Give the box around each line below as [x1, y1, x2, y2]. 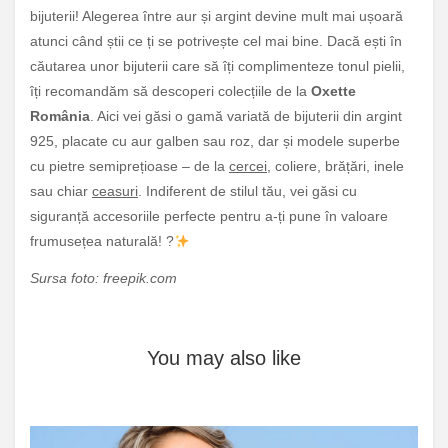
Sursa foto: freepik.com [30, 269, 177, 286]
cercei [229, 158, 267, 175]
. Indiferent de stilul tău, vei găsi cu [138, 183, 357, 200]
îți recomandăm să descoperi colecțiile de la [30, 83, 311, 100]
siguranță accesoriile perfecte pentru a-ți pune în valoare [30, 208, 388, 225]
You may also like [147, 346, 301, 369]
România [30, 108, 90, 125]
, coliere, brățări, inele [267, 158, 404, 175]
